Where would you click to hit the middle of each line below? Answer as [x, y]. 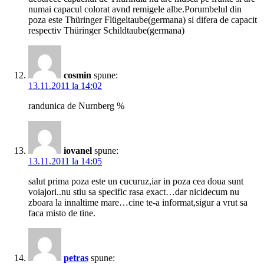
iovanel [78, 151]
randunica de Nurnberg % [76, 106]
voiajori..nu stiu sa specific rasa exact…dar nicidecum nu [134, 192]
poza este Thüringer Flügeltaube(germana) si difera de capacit [143, 20]
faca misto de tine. [62, 213]
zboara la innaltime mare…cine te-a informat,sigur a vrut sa [138, 203]
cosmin [77, 75]
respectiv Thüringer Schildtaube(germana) [106, 31]
